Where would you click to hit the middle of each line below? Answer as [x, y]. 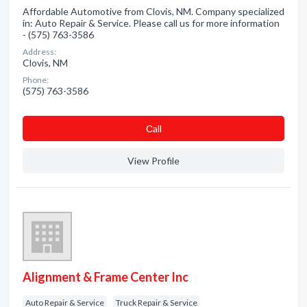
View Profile [153, 161]
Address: [39, 52]
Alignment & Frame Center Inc [106, 277]
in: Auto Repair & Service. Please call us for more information [151, 23]
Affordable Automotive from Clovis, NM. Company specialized [153, 11]
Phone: [36, 80]
